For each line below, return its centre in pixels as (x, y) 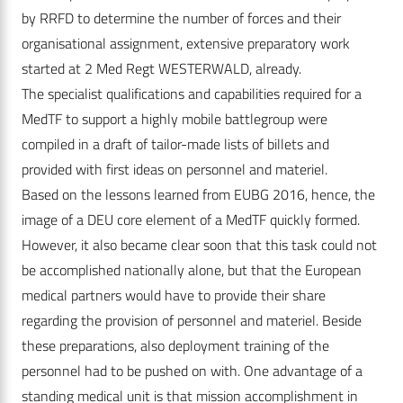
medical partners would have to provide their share (174, 296)
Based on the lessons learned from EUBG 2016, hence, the (198, 195)
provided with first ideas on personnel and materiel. (175, 170)
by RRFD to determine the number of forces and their (181, 18)
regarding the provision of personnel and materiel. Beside (192, 321)
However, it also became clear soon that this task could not (199, 245)
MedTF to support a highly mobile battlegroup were (175, 119)
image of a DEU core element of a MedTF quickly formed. (191, 220)
